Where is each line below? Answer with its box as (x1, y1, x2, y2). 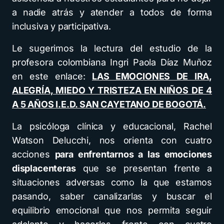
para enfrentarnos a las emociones (54, 149, 212, 159)
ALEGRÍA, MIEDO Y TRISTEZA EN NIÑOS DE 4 (12, 85, 212, 95)
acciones (12, 149, 55, 159)
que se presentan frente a (75, 163, 212, 173)
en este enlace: (12, 71, 92, 81)
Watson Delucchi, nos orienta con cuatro (12, 135, 212, 145)
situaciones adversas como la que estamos (12, 177, 212, 187)
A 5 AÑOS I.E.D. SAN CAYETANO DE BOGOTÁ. (12, 99, 206, 109)
